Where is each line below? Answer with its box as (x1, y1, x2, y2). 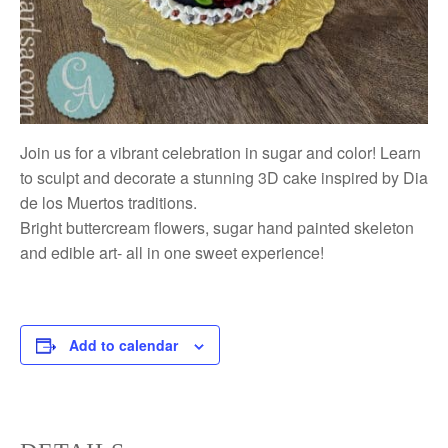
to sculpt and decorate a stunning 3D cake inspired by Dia (20, 165, 428, 189)
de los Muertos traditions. (20, 190, 197, 214)
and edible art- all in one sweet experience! (20, 240, 324, 264)
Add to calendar (69, 334, 178, 355)
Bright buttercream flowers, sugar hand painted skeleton (20, 215, 414, 239)
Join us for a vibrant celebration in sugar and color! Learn (20, 140, 421, 164)
